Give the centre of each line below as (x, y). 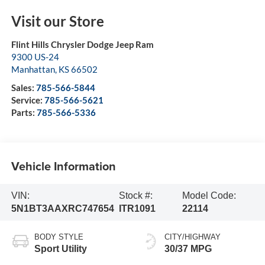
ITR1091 (137, 209)
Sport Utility (60, 249)
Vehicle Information (63, 166)
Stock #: (135, 196)
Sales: (23, 87)
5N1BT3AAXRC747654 (62, 209)
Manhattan (33, 69)
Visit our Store (57, 21)
